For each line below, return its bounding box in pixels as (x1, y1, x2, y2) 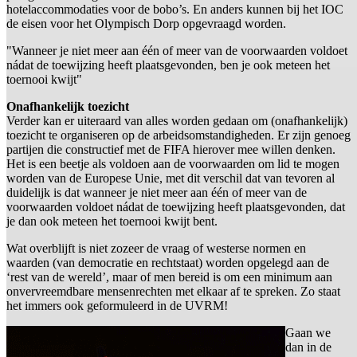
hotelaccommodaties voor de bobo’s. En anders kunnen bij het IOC (6, 2, 343, 16)
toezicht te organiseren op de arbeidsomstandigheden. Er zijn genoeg (6, 127, 351, 142)
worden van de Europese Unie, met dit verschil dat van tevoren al (6, 171, 335, 185)
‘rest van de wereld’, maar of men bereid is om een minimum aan (6, 269, 332, 284)
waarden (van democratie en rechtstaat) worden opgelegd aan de (6, 255, 329, 269)
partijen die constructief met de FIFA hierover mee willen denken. (6, 142, 335, 156)
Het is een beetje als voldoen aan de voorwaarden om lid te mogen (6, 156, 339, 171)
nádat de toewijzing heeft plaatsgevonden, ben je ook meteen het (6, 57, 330, 72)
